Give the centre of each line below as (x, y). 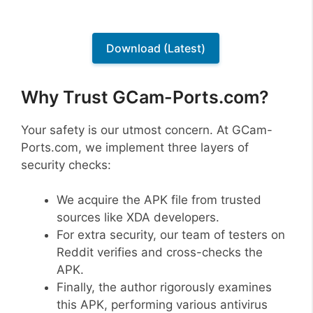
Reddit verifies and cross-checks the (160, 253)
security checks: (66, 165)
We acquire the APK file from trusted (159, 200)
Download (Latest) (156, 49)
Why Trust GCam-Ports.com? (145, 97)
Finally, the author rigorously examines (164, 287)
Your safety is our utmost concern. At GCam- (147, 130)
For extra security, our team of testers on (171, 235)
